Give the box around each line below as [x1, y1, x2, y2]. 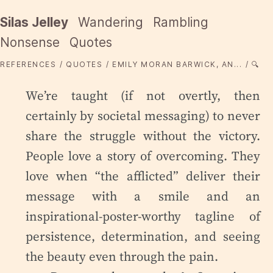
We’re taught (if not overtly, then [25, 86, 261, 104]
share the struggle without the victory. [25, 126, 261, 144]
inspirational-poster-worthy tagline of [25, 207, 261, 225]
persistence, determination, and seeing [25, 227, 261, 245]
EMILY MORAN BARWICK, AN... [112, 60, 242, 69]
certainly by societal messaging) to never [25, 106, 261, 124]
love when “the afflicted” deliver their [25, 166, 261, 185]
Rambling [153, 15, 208, 30]
